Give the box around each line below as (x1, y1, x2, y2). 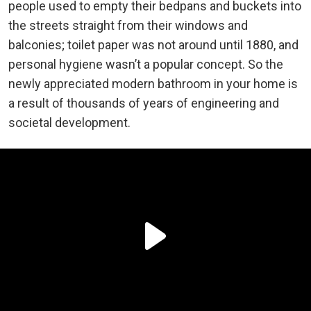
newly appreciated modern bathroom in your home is (8, 76, 298, 91)
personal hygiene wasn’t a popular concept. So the (8, 56, 283, 72)
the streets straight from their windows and (8, 17, 248, 33)
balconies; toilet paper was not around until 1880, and (8, 37, 299, 52)
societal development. (8, 115, 131, 130)
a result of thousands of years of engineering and (8, 95, 279, 110)
